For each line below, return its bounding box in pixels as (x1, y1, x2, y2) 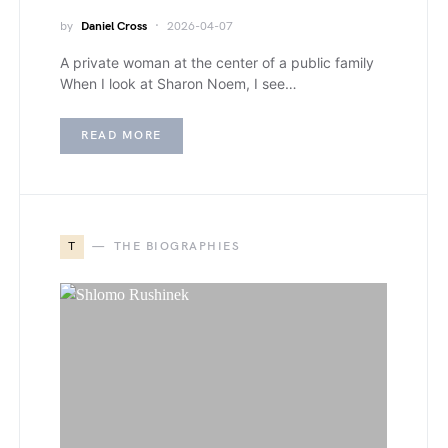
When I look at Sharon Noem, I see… (60, 75, 297, 92)
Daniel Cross (81, 19, 147, 34)
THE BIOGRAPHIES (113, 239, 240, 254)
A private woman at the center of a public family (60, 54, 374, 71)
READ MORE (81, 128, 162, 143)
